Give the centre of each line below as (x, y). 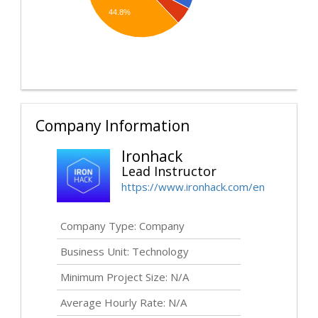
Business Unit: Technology (125, 251)
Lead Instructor (169, 171)
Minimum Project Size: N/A (125, 276)
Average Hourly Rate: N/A (124, 302)
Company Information (113, 125)
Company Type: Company (122, 225)
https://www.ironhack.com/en (193, 186)
